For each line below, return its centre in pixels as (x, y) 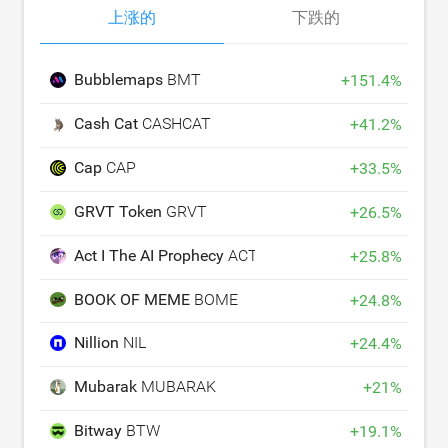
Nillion (98, 343)
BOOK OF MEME (134, 299)
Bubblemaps (120, 80)
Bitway (100, 431)
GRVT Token (120, 212)
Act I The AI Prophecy (151, 256)
